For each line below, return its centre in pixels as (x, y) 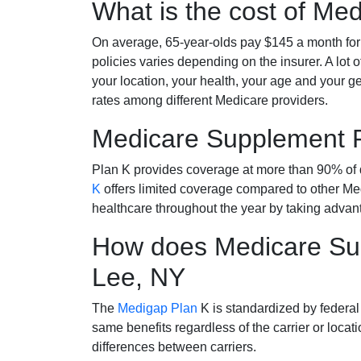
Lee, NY (139, 277)
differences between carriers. (174, 346)
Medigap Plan (158, 308)
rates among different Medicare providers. (210, 100)
